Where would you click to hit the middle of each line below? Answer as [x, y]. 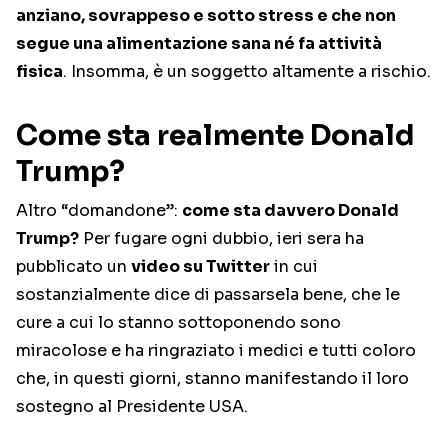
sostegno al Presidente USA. [132, 407]
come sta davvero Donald [290, 211]
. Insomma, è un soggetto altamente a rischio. [247, 72]
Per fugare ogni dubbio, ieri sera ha [221, 239]
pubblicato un [73, 267]
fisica [39, 72]
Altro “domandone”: [99, 211]
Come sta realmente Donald [215, 136]
